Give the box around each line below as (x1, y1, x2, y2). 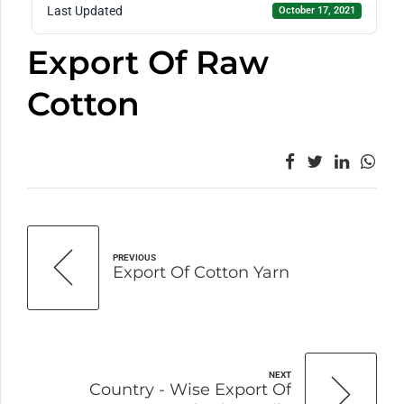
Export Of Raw (27, 41, 269, 82)
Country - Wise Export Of (89, 379, 291, 399)
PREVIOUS (113, 252, 156, 262)
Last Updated (47, 3, 123, 18)
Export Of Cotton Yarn (113, 262, 289, 282)
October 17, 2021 (279, 5, 356, 17)
